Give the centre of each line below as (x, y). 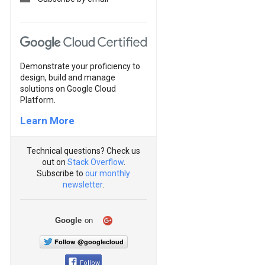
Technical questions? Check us (83, 151)
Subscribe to (61, 173)
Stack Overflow (95, 162)
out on (54, 162)
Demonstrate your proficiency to (80, 66)
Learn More (47, 120)
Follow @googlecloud (89, 241)
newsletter (83, 184)
